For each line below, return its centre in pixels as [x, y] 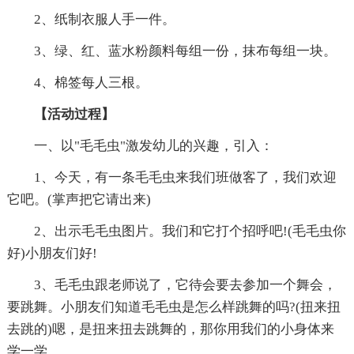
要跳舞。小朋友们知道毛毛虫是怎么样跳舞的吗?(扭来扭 [173, 307]
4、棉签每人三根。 [77, 83]
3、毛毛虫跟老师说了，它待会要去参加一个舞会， [171, 285]
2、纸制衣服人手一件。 [91, 20]
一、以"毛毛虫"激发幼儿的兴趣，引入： [140, 146]
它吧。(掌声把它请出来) [79, 200]
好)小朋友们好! [52, 254]
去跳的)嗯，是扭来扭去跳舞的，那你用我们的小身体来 [170, 330]
